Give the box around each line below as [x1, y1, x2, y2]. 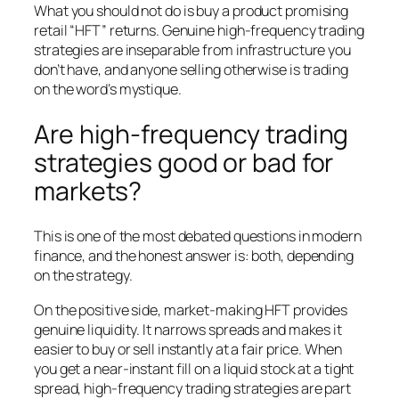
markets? [34, 173, 142, 208]
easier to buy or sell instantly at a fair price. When [34, 338, 342, 359]
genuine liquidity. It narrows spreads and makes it [34, 319, 342, 339]
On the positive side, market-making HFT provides [34, 299, 348, 320]
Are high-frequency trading [34, 116, 349, 151]
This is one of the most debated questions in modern [34, 226, 362, 247]
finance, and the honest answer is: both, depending [34, 246, 354, 266]
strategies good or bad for [34, 144, 334, 180]
